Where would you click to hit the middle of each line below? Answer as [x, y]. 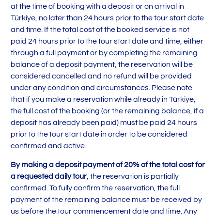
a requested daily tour [49, 176]
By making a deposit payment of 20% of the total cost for [108, 164]
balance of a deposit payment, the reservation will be [102, 65]
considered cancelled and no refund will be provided [101, 76]
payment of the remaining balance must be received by [107, 199]
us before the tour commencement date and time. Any [104, 211]
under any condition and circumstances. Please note [102, 88]
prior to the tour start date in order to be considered [99, 134]
